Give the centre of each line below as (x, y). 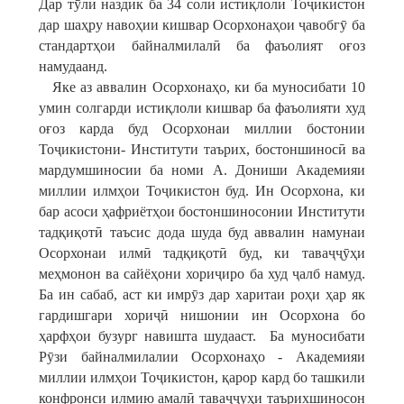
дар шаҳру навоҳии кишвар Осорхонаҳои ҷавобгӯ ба (202, 25)
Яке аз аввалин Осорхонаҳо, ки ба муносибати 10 (202, 87)
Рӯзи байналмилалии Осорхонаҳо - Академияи (202, 357)
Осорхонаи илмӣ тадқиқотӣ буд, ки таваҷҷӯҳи (202, 253)
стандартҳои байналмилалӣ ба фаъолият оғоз (202, 46)
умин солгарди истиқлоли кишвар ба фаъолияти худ (202, 108)
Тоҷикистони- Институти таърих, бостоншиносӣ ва (202, 149)
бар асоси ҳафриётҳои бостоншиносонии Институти (202, 211)
